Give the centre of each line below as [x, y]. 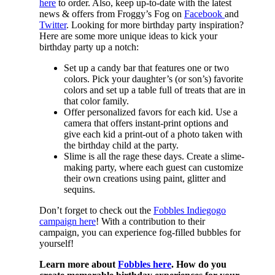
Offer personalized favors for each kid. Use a [151, 112]
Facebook [204, 14]
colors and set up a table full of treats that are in [155, 90]
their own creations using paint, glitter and [145, 178]
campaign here [68, 221]
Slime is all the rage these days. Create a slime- [154, 156]
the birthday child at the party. [121, 145]
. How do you [199, 264]
